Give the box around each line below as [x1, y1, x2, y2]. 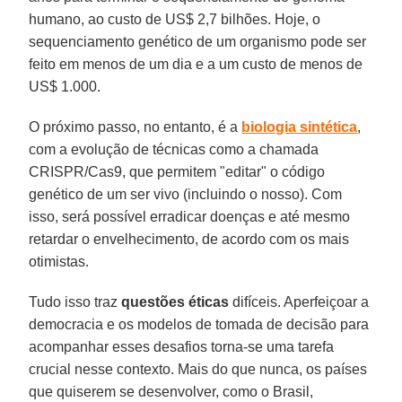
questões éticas [121, 293, 230, 310]
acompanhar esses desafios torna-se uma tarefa [29, 338, 335, 354]
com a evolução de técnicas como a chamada [29, 141, 319, 157]
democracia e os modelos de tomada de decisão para [29, 316, 370, 332]
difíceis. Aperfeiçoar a [229, 293, 370, 310]
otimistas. [29, 253, 90, 269]
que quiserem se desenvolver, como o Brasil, [29, 383, 314, 399]
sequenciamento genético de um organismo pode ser [29, 33, 367, 49]
